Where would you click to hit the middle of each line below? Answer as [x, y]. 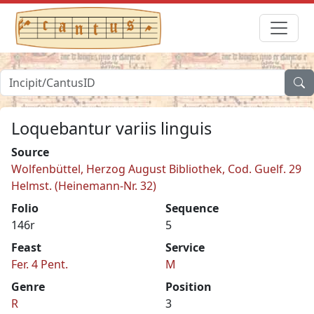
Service [185, 247]
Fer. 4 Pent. [40, 264]
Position [189, 286]
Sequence [192, 208]
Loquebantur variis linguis [111, 128]
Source [30, 152]
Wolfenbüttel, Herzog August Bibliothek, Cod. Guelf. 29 [156, 169]
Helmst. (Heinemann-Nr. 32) [84, 185]
